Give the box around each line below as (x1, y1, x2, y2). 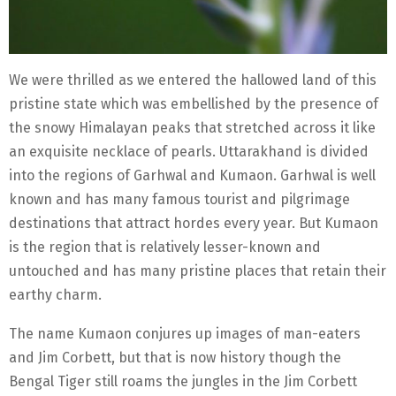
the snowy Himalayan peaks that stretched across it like (9, 118, 376, 136)
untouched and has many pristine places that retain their (9, 262, 386, 279)
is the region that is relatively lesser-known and (9, 238, 321, 255)
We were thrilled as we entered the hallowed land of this (9, 71, 377, 88)
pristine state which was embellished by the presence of (9, 95, 378, 112)
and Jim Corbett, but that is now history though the (9, 348, 341, 366)
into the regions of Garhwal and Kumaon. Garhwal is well (9, 166, 376, 184)
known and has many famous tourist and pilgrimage (9, 190, 350, 208)
